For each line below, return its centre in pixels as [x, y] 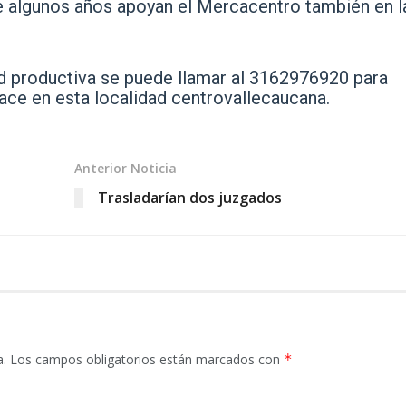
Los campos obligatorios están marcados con [147, 360]
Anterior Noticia [125, 169]
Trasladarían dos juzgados [189, 198]
